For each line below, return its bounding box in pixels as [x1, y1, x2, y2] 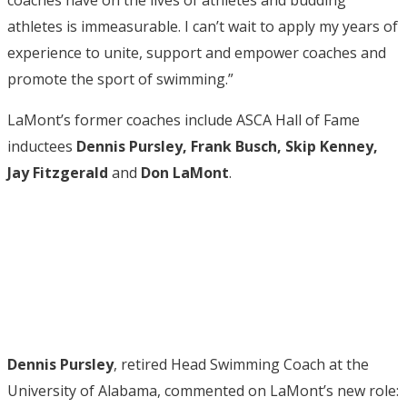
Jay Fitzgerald [7, 162, 108, 183]
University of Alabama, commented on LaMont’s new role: [7, 380, 399, 401]
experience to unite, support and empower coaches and [7, 42, 386, 63]
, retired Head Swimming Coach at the [114, 353, 369, 374]
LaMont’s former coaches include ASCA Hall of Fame [7, 109, 360, 130]
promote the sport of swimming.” [7, 68, 233, 89]
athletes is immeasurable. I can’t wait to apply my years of [7, 15, 398, 36]
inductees [7, 135, 76, 156]
